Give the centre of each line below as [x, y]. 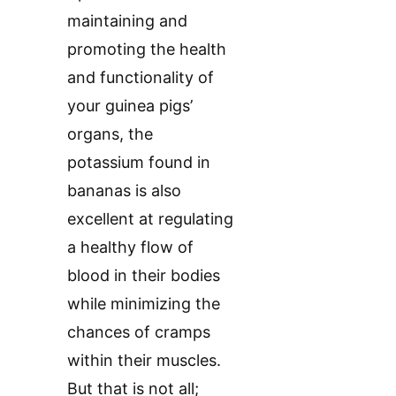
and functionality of [141, 78]
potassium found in [139, 163]
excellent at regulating [150, 219]
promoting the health [147, 49]
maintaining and [127, 21]
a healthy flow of [130, 247]
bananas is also [124, 191]
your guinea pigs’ [130, 106]
